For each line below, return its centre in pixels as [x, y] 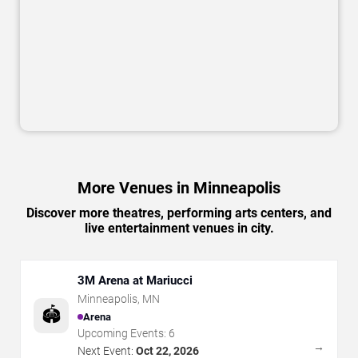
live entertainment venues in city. [179, 229]
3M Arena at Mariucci [135, 281]
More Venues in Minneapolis [179, 188]
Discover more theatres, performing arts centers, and [179, 213]
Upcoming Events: [123, 334]
